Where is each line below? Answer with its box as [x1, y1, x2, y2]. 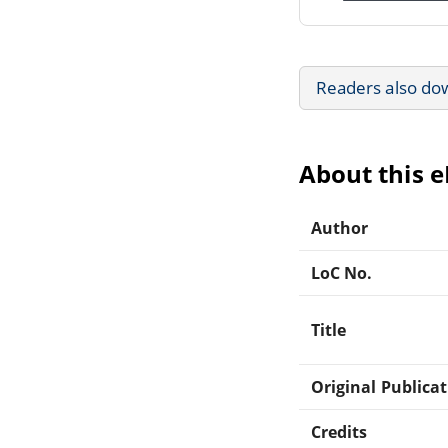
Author [311, 216, 369, 239]
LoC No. [311, 261, 373, 284]
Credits [311, 420, 368, 443]
